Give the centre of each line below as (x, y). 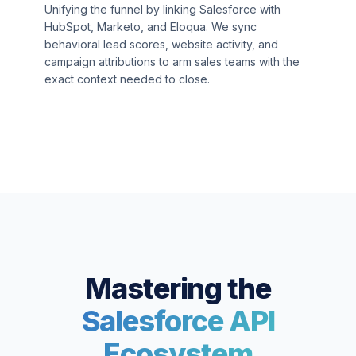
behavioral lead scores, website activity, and (161, 44)
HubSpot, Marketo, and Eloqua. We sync (151, 27)
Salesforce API (178, 321)
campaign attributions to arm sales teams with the (172, 62)
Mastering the (178, 288)
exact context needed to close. (127, 79)
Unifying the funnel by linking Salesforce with (163, 9)
